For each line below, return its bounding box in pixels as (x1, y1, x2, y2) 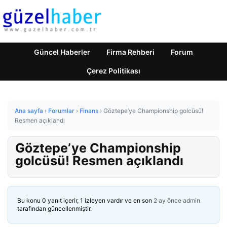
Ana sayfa (15, 107, 43, 115)
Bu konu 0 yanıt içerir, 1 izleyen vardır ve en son (17, 197, 154, 204)
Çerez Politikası (87, 66, 140, 75)
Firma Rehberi (106, 48, 155, 56)
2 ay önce (154, 197, 181, 204)
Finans (80, 107, 98, 115)
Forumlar (48, 107, 74, 115)
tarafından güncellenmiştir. (17, 205, 92, 212)
